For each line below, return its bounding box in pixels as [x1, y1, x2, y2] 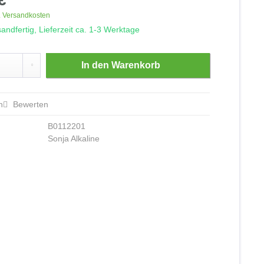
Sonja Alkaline [48, 134, 100, 143]
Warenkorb [111, 60, 161, 70]
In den [81, 60, 110, 70]
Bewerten [11, 100, 49, 109]
